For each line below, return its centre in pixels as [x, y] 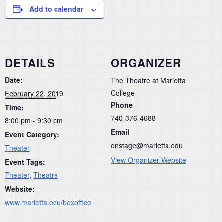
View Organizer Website [149, 159]
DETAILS [30, 63]
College [123, 92]
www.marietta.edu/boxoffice [48, 202]
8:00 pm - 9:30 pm [34, 120]
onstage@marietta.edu [147, 145]
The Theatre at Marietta [148, 80]
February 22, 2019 [34, 93]
